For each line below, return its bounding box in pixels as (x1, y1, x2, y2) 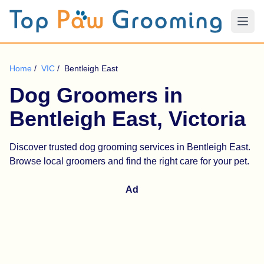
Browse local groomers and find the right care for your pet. (9, 156, 249, 166)
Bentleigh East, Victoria (9, 107, 246, 131)
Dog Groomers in (9, 83, 183, 107)
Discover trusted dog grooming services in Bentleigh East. (9, 142, 250, 152)
